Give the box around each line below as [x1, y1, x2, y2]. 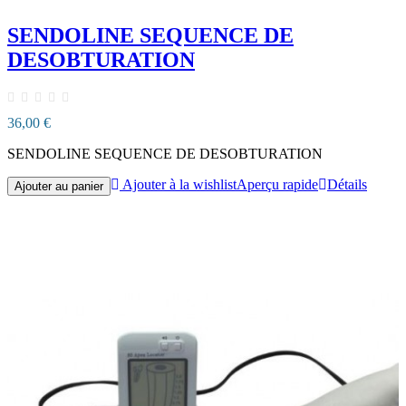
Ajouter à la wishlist [122, 177, 237, 193]
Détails [327, 177, 367, 193]
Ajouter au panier [14, 179, 103, 194]
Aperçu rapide [237, 177, 318, 193]
